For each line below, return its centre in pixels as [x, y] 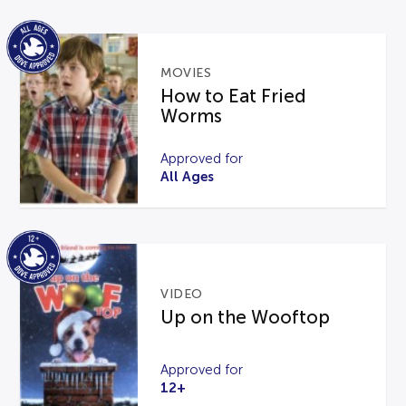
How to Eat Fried [234, 97]
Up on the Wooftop [246, 317]
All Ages [188, 177]
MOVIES [186, 73]
